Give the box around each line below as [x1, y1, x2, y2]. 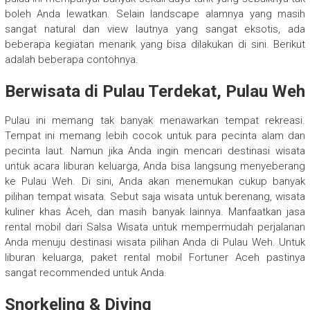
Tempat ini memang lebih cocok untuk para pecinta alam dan [4, 129, 306, 143]
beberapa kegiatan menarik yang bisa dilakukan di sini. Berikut [4, 38, 306, 51]
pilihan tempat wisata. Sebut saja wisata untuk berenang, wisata [4, 190, 306, 203]
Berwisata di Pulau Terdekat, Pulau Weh [4, 82, 305, 102]
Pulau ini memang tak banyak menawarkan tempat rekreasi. [4, 114, 306, 127]
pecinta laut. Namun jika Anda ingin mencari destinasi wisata [4, 145, 306, 158]
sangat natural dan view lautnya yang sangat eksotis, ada [4, 23, 306, 36]
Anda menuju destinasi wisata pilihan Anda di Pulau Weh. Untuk [4, 236, 306, 249]
